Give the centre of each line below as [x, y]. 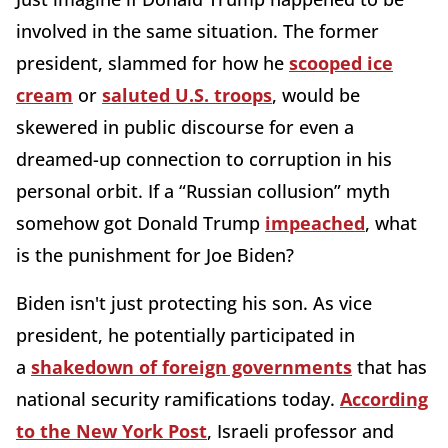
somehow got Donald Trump [140, 222]
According [384, 398]
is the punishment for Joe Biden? [155, 254]
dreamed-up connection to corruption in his [204, 158]
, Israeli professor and [300, 430]
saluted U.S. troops [187, 94]
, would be [316, 94]
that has [389, 366]
